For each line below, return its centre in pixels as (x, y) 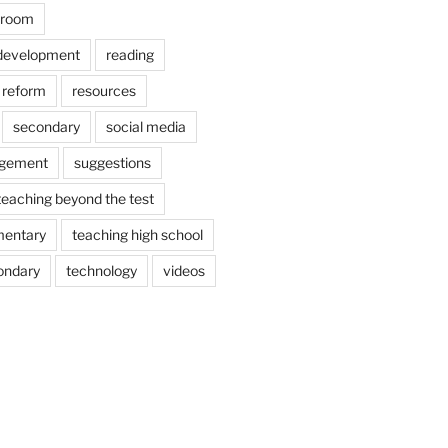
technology (101, 270)
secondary (46, 126)
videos (183, 270)
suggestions (112, 162)
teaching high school (137, 234)
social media (145, 126)
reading (129, 54)
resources (103, 90)
